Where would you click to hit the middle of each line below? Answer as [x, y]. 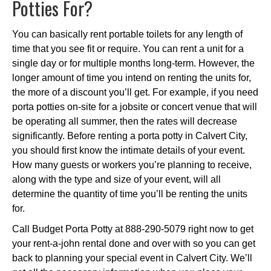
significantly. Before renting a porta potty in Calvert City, [130, 135]
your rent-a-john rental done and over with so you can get [134, 243]
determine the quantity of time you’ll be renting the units [130, 194]
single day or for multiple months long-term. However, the [133, 63]
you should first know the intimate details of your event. [129, 150]
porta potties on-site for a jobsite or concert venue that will [135, 106]
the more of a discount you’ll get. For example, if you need [135, 92]
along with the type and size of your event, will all [116, 179]
